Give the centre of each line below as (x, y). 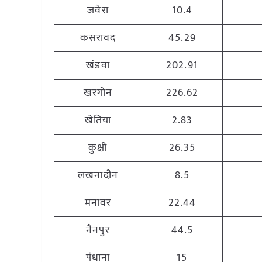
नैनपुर (98, 230)
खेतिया (98, 120)
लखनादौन (98, 175)
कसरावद (98, 38)
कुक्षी (98, 148)
